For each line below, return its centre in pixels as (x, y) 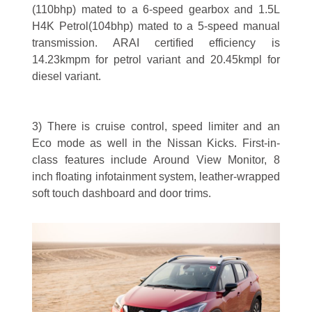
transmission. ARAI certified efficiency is (156, 42)
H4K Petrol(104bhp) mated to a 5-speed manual (156, 26)
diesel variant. (68, 76)
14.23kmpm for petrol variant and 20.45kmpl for (156, 59)
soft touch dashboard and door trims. (122, 193)
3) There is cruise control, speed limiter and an (156, 126)
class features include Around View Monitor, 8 (156, 159)
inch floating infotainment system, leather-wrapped (156, 176)
